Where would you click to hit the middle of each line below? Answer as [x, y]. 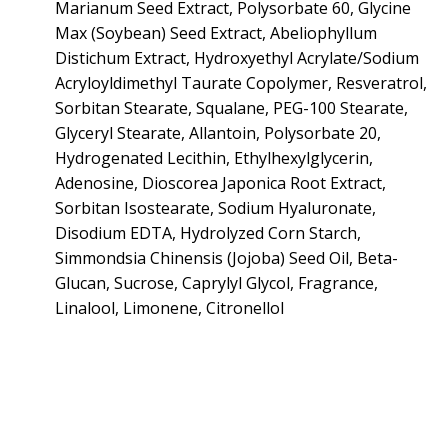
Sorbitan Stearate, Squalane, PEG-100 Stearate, [231, 108]
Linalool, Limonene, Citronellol [169, 308]
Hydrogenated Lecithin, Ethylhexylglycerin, [214, 158]
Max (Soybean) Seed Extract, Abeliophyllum [216, 33]
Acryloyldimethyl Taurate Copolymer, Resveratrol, [241, 83]
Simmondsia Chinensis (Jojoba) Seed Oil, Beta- [226, 258]
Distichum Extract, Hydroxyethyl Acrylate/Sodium [237, 58]
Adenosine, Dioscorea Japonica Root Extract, [220, 183]
